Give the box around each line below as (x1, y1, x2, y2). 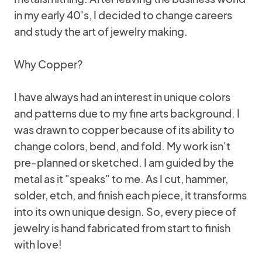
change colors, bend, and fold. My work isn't (14, 139, 230, 153)
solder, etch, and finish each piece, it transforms (14, 188, 247, 202)
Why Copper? (14, 57, 82, 71)
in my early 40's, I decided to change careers (14, 8, 232, 22)
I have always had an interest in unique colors (14, 90, 230, 104)
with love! (14, 237, 62, 251)
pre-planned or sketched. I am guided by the (14, 156, 234, 169)
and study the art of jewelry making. (14, 25, 188, 38)
